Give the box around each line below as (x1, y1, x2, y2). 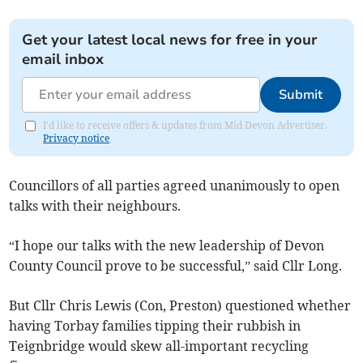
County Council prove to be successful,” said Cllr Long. (9, 258, 343, 275)
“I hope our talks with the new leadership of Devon (9, 237, 325, 254)
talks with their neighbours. (9, 198, 181, 215)
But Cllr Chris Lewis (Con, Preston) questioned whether (9, 297, 352, 314)
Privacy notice (43, 132, 110, 145)
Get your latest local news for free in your (22, 30, 318, 50)
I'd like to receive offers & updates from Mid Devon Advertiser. (43, 119, 328, 132)
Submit (278, 86, 322, 105)
